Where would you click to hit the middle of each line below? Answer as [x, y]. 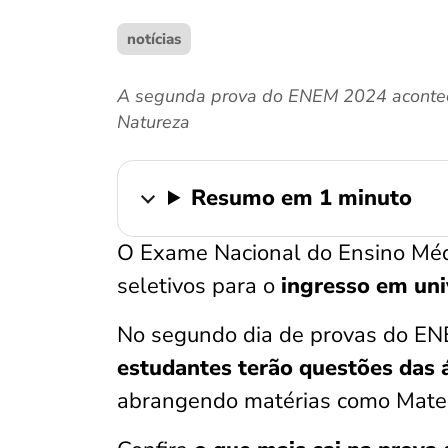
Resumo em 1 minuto [302, 198]
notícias [154, 39]
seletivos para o [199, 286]
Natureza [153, 122]
